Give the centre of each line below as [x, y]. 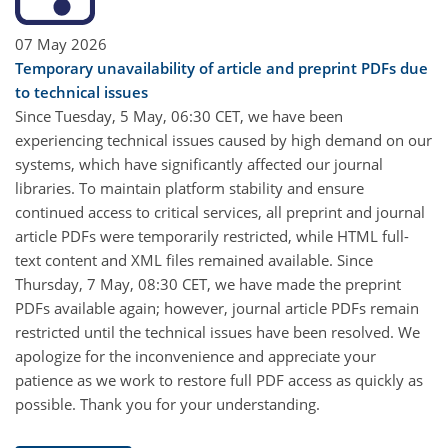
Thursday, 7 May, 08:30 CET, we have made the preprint [208, 284]
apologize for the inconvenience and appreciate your [195, 356]
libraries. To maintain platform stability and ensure [189, 188]
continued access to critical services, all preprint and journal [220, 212]
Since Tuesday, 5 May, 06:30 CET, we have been [179, 116]
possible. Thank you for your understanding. [167, 404]
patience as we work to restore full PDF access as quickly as [219, 380]
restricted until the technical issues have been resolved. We [217, 332]
